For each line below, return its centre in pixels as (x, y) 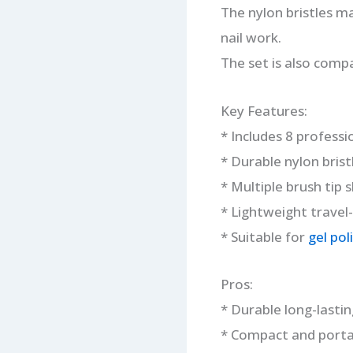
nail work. (251, 37)
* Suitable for (264, 236)
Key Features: (264, 110)
